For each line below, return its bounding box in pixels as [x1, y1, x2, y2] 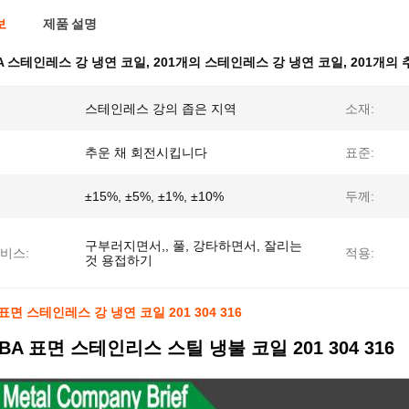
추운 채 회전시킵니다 [85, 145, 207, 160]
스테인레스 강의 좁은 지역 [85, 101, 236, 116]
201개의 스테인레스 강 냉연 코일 [153, 55, 343, 69]
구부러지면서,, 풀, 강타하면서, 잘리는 [85, 238, 302, 253]
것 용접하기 [85, 253, 152, 267]
